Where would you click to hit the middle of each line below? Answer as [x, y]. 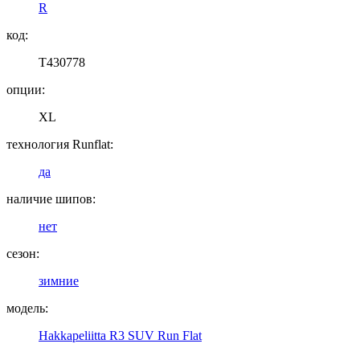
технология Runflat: [60, 144]
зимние [59, 280]
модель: [27, 308]
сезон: [23, 253]
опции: [26, 89]
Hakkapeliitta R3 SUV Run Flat [120, 335]
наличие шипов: [51, 198]
